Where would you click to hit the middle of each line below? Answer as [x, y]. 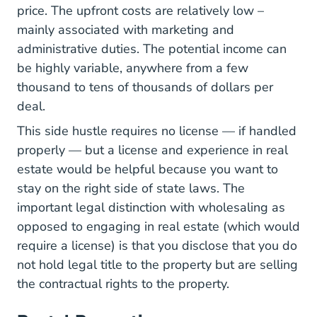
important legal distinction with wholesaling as [151, 207]
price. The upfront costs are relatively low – [140, 11]
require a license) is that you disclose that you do [157, 246]
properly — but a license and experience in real [152, 150]
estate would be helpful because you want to [148, 169]
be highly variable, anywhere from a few [133, 68]
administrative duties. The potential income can [152, 49]
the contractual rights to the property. [125, 284]
